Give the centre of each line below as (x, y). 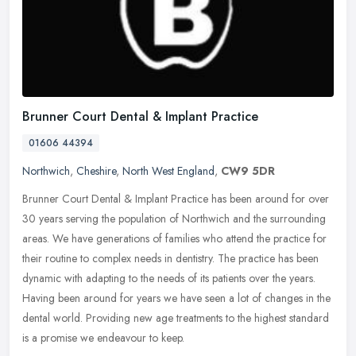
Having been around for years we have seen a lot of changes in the (176, 298)
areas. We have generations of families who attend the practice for (174, 238)
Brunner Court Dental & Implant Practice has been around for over (176, 198)
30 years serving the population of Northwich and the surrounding (174, 218)
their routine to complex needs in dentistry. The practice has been (170, 258)
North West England (168, 170)
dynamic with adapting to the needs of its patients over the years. (169, 278)
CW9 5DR (248, 170)
